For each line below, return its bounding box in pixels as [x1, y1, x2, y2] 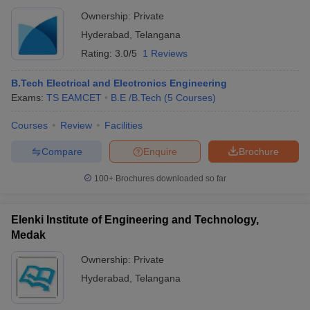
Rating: [81, 48, 115, 59]
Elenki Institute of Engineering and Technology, [11, 214, 259, 226]
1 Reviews [143, 48, 188, 59]
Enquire [143, 145, 177, 157]
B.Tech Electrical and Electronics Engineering [11, 77, 227, 89]
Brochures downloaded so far [113, 174, 226, 183]
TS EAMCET [46, 92, 102, 103]
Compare [41, 145, 82, 157]
